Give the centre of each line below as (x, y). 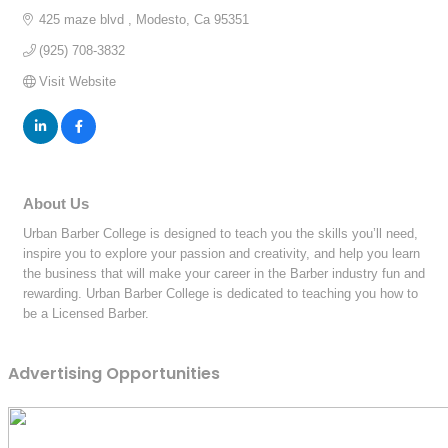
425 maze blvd (84, 19)
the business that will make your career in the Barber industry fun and (224, 273)
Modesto (161, 19)
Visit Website (78, 81)
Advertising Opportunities (114, 374)
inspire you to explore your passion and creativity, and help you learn (221, 253)
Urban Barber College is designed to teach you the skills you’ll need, (220, 233)
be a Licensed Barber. (86, 313)
